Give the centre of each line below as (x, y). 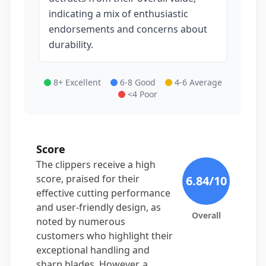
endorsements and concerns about (128, 29)
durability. (71, 45)
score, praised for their (88, 179)
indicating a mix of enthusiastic (118, 14)
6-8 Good (138, 82)
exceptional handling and (93, 250)
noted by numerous (81, 221)
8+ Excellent (77, 82)
